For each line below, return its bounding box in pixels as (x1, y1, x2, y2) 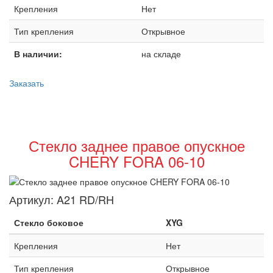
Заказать (9, 77, 44, 89)
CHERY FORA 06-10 (68, 151, 205, 172)
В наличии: (14, 48, 62, 60)
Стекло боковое (14, 216, 83, 229)
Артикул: (9, 191, 57, 207)
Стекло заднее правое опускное (28, 135, 245, 156)
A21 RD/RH (57, 191, 114, 207)
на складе (141, 48, 181, 60)
